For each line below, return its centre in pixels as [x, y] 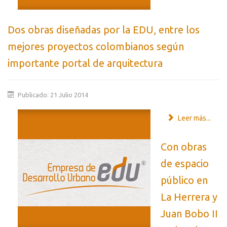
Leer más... [193, 118]
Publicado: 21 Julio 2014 [53, 95]
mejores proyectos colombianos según [96, 47]
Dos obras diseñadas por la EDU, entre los [104, 30]
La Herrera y [189, 197]
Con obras [184, 147]
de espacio [185, 164]
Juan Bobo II [189, 214]
